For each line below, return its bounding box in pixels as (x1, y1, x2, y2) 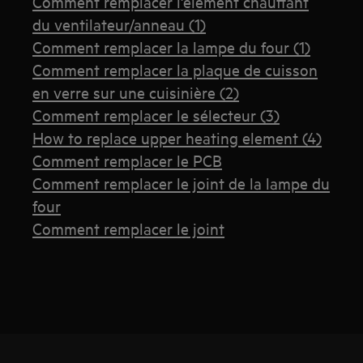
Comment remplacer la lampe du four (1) (32, 36, 311, 58)
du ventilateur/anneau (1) (32, 14, 207, 35)
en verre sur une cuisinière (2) (32, 82, 240, 103)
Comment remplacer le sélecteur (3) (32, 105, 280, 126)
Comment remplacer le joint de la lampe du (32, 173, 331, 194)
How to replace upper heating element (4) (32, 127, 322, 148)
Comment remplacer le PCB (32, 150, 223, 171)
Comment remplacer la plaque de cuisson (32, 59, 318, 80)
